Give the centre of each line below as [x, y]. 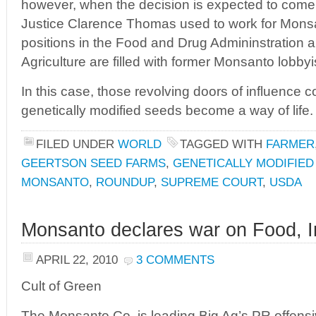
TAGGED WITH [223, 144]
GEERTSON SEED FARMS [93, 163]
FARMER [290, 144]
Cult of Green [61, 286]
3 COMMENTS [175, 260]
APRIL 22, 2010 [77, 260]
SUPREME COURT [212, 182]
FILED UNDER [77, 144]
